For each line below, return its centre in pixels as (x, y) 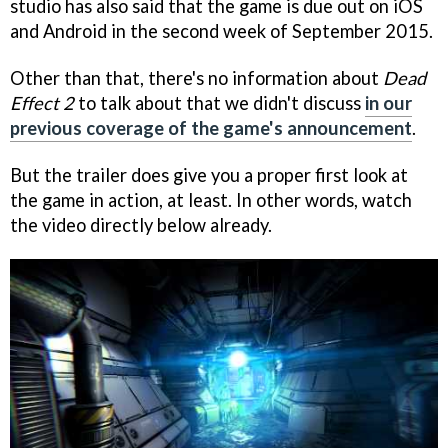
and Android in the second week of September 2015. (221, 30)
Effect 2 (42, 102)
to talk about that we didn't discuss (219, 102)
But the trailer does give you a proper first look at (209, 174)
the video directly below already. (141, 224)
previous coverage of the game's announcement (211, 127)
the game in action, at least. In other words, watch (211, 199)
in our (388, 102)
